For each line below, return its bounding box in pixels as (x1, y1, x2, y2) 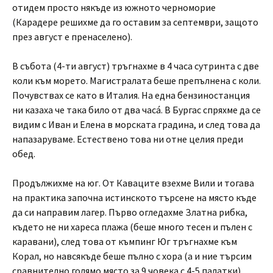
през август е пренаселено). (12, 30, 132, 43)
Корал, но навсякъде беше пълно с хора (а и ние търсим (12, 250, 252, 262)
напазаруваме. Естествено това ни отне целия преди (12, 133, 243, 145)
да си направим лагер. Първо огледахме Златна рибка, (12, 206, 247, 218)
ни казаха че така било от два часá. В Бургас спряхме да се (12, 104, 261, 116)
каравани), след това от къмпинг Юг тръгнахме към (12, 235, 237, 247)
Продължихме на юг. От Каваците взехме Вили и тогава (12, 177, 254, 189)
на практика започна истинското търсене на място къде (12, 191, 257, 204)
